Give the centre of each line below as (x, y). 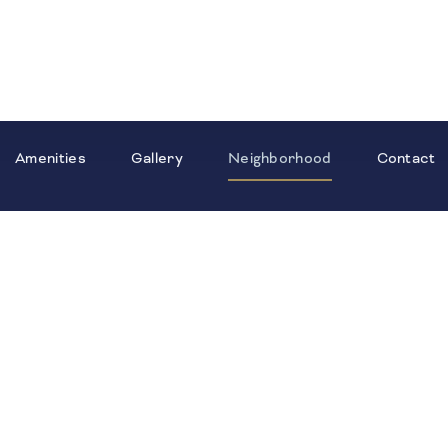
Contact (406, 157)
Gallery (156, 157)
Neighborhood (279, 157)
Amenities (50, 157)
